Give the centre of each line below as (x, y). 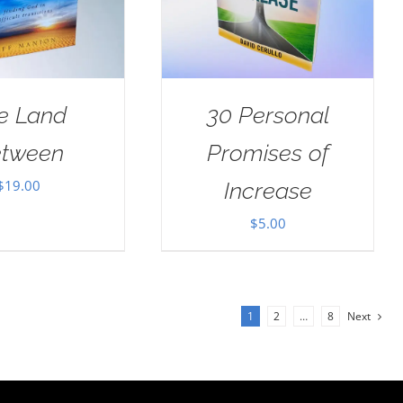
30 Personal (268, 116)
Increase (268, 191)
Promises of (268, 153)
